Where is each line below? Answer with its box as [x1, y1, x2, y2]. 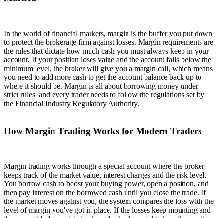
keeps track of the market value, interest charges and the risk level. [4, 171, 206, 180]
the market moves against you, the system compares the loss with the [4, 197, 214, 206]
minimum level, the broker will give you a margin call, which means [4, 64, 213, 73]
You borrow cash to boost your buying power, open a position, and [4, 180, 209, 188]
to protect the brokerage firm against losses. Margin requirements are [4, 37, 213, 46]
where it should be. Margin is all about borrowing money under [4, 81, 198, 90]
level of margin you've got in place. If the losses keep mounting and [4, 206, 211, 215]
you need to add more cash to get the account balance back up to [4, 73, 201, 81]
